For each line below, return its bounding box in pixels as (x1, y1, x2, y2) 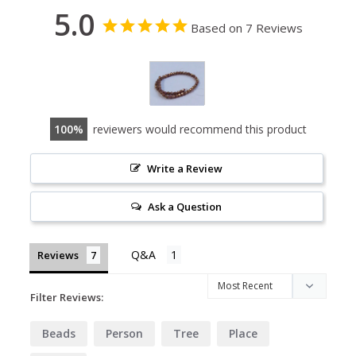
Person (106, 325, 144, 341)
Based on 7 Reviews (190, 19, 303, 36)
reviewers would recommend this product (92, 121, 307, 137)
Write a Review (147, 161, 223, 176)
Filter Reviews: (30, 289, 104, 304)
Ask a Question (148, 199, 222, 214)
